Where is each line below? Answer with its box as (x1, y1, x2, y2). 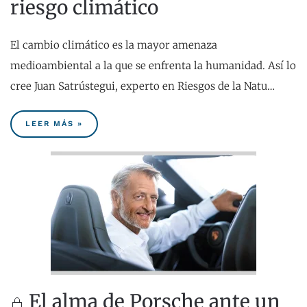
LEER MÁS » (25, 119, 83, 129)
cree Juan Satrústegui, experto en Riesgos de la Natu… (10, 79, 275, 93)
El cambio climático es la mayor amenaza (10, 38, 217, 52)
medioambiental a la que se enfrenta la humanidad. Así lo (10, 59, 296, 73)
